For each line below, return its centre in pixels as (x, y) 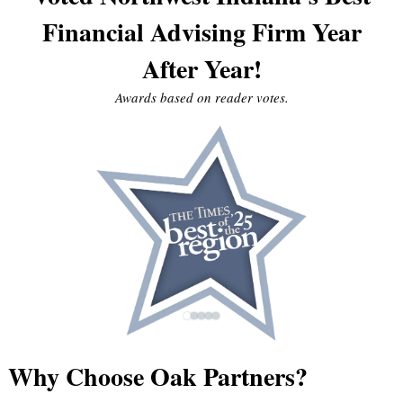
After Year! (201, 69)
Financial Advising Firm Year (201, 32)
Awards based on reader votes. (201, 98)
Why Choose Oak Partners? (157, 377)
